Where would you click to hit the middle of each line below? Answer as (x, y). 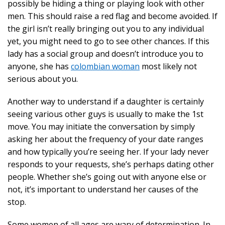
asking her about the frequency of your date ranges (105, 139)
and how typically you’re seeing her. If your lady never (108, 152)
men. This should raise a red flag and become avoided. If (113, 16)
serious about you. (43, 79)
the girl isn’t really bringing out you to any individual (106, 29)
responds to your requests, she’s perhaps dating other (111, 164)
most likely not (168, 66)
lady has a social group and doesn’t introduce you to (105, 54)
